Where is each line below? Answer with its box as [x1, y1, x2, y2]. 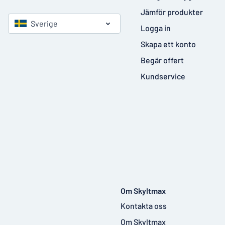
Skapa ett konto [141, 39, 196, 49]
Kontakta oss [121, 200, 167, 210]
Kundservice [141, 71, 185, 81]
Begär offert [141, 55, 184, 65]
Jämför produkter [141, 7, 203, 17]
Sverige [31, 18, 58, 28]
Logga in [141, 23, 171, 33]
